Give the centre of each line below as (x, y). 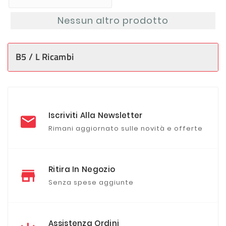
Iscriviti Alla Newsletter (96, 115)
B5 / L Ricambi (45, 56)
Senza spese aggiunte (91, 182)
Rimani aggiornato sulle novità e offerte (126, 128)
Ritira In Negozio (82, 169)
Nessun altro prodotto (113, 20)
